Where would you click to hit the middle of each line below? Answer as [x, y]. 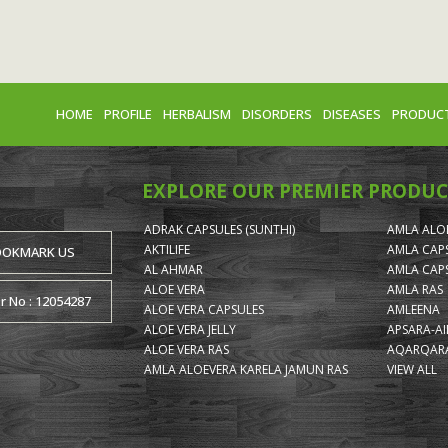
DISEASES [352, 113]
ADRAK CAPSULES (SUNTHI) [219, 229]
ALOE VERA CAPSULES [203, 309]
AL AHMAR [173, 269]
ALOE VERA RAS [186, 349]
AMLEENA [414, 309]
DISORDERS [277, 113]
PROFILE [128, 113]
